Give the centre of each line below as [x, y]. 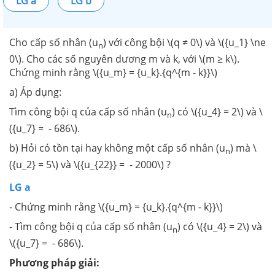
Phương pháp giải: [54, 263]
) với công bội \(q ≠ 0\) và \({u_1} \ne [184, 42]
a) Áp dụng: [35, 92]
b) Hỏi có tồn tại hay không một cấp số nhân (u [117, 148]
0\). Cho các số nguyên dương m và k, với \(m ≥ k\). [124, 59]
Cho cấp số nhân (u [54, 42]
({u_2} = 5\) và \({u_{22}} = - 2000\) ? [90, 165]
